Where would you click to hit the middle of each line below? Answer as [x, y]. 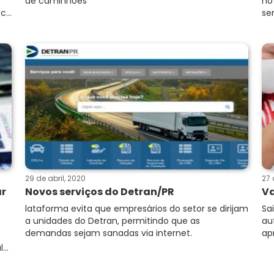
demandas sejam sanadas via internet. [109, 233]
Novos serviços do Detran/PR [100, 192]
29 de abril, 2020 [55, 178]
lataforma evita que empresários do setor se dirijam [137, 209]
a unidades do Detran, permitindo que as [113, 221]
